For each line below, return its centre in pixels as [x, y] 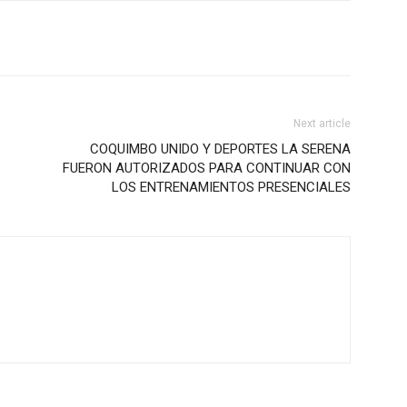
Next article [322, 124]
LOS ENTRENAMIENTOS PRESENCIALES [231, 187]
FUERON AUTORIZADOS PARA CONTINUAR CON [207, 168]
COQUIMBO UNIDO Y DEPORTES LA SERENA [220, 149]
